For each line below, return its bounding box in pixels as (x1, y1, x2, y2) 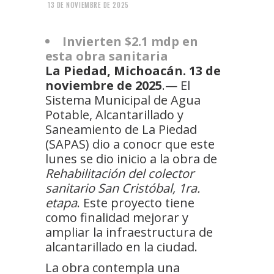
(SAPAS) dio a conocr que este (45, 135, 215, 152)
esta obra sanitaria (45, 47, 168, 64)
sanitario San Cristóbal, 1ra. (45, 179, 200, 196)
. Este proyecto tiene (77, 194, 194, 211)
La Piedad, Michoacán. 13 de (45, 62, 221, 79)
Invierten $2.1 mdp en (62, 32, 198, 50)
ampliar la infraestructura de (45, 223, 213, 240)
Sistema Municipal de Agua (45, 91, 201, 108)
